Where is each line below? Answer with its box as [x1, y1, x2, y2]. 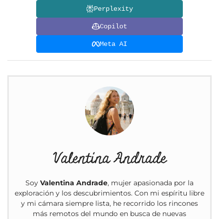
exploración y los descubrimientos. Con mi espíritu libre [15, 189, 204, 198]
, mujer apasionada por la [108, 178, 194, 188]
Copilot [100, 22, 127, 30]
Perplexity [94, 4, 133, 13]
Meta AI [100, 40, 127, 48]
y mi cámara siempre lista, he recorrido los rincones [21, 199, 198, 208]
